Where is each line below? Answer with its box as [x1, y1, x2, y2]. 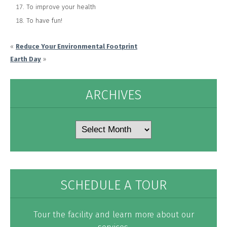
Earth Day [10, 55, 41, 63]
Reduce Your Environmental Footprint [16, 42, 137, 50]
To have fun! [26, 16, 62, 24]
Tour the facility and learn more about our [33, 209, 194, 220]
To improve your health [26, 3, 96, 11]
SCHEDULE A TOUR [60, 177, 167, 193]
